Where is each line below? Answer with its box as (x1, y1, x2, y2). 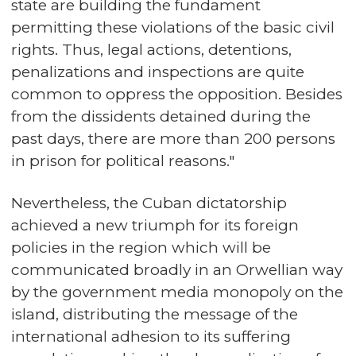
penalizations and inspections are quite (11, 63, 304, 81)
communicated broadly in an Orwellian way (11, 261, 342, 279)
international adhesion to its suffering (11, 327, 291, 346)
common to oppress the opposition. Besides (11, 85, 342, 103)
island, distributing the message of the (11, 305, 298, 323)
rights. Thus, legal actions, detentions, (11, 41, 292, 59)
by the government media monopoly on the (11, 283, 343, 301)
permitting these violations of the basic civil (11, 18, 335, 37)
